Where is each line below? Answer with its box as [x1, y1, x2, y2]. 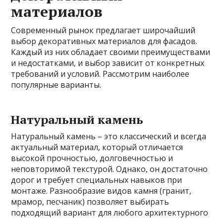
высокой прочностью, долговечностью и [11, 153, 173, 164]
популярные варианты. [11, 79, 102, 90]
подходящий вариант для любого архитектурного [11, 207, 209, 218]
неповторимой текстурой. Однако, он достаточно [11, 164, 208, 174]
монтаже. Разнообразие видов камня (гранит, [11, 185, 192, 196]
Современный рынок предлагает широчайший [11, 25, 196, 36]
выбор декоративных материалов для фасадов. [11, 36, 198, 47]
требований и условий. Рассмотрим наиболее [11, 68, 190, 79]
